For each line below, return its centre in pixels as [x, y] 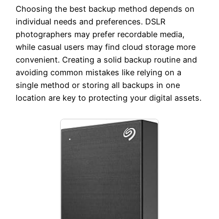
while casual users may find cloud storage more [106, 47]
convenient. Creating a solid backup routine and [106, 60]
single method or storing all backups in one [98, 85]
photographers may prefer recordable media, [100, 34]
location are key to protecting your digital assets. [109, 98]
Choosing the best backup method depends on [105, 9]
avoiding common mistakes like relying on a [99, 73]
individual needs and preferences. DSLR [90, 22]
